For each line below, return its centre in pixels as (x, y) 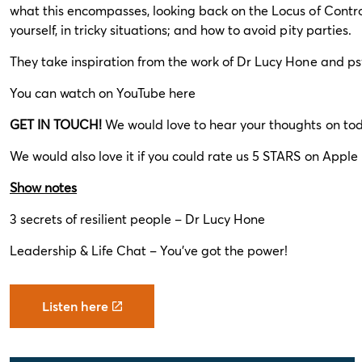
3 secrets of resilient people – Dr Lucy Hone (138, 219)
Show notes (44, 187)
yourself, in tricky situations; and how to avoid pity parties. (181, 29)
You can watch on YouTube (90, 93)
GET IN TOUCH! (56, 124)
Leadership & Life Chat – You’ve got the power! (149, 250)
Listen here (75, 306)
